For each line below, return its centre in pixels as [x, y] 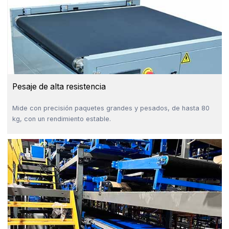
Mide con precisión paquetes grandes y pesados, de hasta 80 [111, 108]
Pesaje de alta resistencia [59, 87]
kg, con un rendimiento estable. [61, 119]
